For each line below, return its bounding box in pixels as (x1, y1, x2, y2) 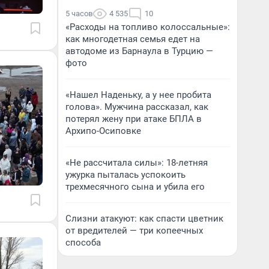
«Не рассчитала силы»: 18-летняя (65, 157, 208, 168)
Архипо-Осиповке (65, 125, 141, 136)
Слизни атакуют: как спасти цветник (65, 213, 223, 224)
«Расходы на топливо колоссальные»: (65, 22, 230, 32)
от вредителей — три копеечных (65, 225, 203, 236)
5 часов (65, 9, 92, 18)
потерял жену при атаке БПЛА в (65, 113, 202, 124)
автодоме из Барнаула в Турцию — (65, 46, 213, 56)
